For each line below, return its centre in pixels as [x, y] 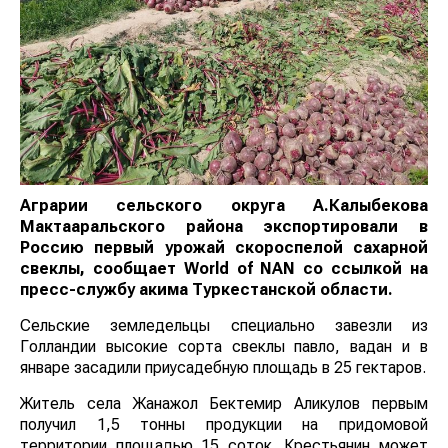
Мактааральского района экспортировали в [224, 227]
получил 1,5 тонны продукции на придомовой [224, 425]
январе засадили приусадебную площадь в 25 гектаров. [223, 368]
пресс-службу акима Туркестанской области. [206, 290]
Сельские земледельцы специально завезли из [224, 326]
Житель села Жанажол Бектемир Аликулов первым [224, 404]
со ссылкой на [362, 269]
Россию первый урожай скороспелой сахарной [224, 248]
